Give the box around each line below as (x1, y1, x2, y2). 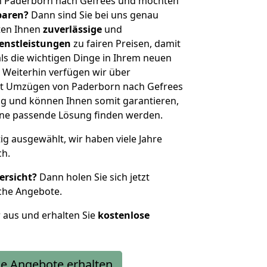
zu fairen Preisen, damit (71, 37, 181, 50)
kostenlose (98, 209, 150, 222)
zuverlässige (43, 23, 102, 36)
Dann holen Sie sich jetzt (37, 170, 150, 184)
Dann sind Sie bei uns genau (29, 8, 159, 21)
